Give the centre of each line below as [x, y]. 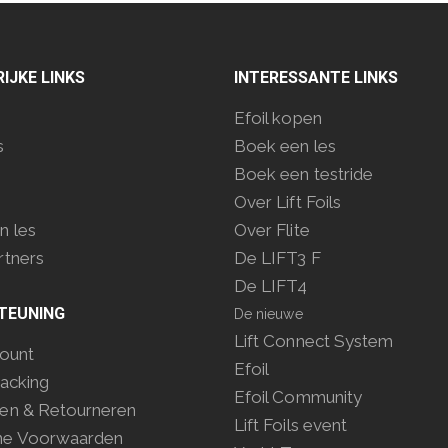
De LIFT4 [271, 286]
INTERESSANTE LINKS [316, 77]
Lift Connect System [314, 341]
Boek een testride [304, 174]
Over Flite [272, 230]
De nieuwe [268, 314]
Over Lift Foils [287, 202]
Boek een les [285, 146]
